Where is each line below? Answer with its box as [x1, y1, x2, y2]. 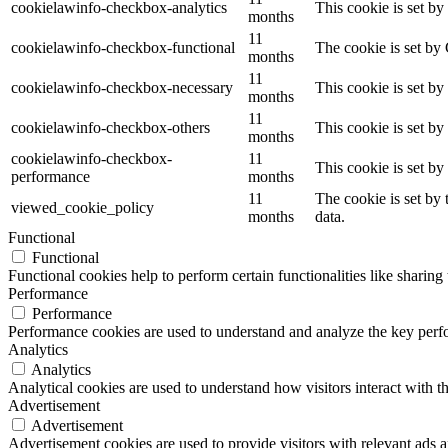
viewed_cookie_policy [11, 198, 154, 216]
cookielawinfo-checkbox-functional [11, 38, 235, 56]
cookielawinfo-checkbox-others [11, 118, 210, 136]
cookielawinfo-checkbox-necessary [11, 78, 233, 96]
